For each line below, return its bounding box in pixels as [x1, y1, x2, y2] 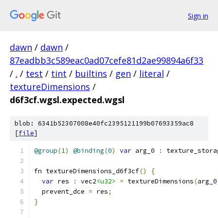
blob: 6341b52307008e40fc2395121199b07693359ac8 [15, 119, 194, 127]
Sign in [188, 11, 208, 20]
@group [34, 146, 57, 155]
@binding [73, 146, 104, 155]
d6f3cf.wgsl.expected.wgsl [10, 94, 125, 106]
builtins [75, 68, 107, 79]
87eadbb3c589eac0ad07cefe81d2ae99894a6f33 [10, 54, 203, 66]
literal [139, 68, 164, 79]
